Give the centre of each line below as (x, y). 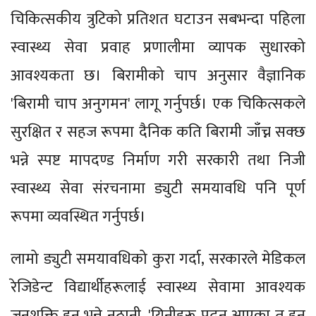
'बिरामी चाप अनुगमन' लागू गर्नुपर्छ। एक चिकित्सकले (158, 104)
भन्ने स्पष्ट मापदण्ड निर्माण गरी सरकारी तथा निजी (158, 160)
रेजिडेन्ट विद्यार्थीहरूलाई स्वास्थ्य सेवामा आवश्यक (158, 287)
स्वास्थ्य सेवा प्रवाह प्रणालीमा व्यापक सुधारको (158, 47)
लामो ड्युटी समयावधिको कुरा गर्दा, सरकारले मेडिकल (158, 259)
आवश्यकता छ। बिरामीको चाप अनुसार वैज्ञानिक (158, 75)
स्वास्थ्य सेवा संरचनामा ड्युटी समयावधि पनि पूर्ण (158, 188)
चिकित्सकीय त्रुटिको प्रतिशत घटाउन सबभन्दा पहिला (158, 19)
